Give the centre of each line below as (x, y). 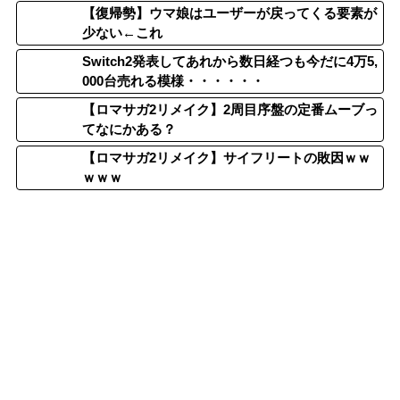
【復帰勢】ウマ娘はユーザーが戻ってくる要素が (229, 13)
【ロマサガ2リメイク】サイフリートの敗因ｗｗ (226, 158)
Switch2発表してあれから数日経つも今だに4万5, (230, 62)
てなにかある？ (129, 129)
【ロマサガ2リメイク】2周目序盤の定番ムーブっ (230, 110)
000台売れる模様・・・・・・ (173, 81)
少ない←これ (122, 33)
